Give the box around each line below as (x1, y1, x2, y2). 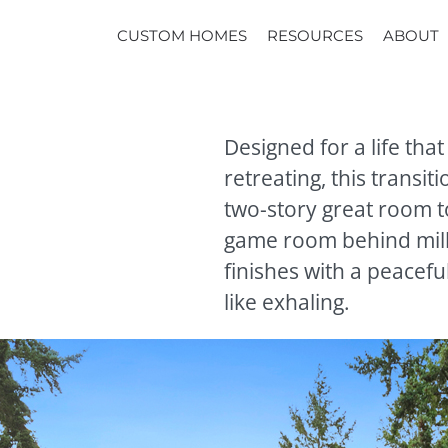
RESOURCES (266, 26, 363, 45)
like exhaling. (224, 288, 350, 316)
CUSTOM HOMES (116, 26, 247, 45)
